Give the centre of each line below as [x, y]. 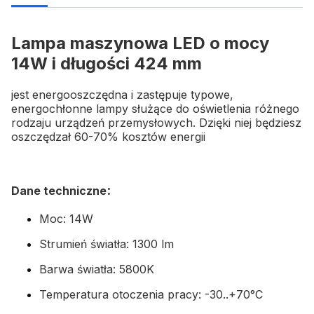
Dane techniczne [59, 190]
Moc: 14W [66, 218]
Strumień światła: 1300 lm [107, 244]
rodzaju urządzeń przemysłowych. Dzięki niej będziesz [156, 123]
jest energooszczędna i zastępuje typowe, [122, 95]
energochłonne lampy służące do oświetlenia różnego [155, 109]
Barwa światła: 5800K [97, 269]
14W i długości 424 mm [107, 64]
